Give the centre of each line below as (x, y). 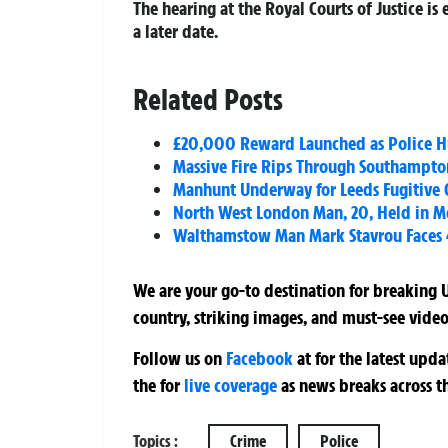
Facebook (259, 358)
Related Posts (208, 100)
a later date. (175, 31)
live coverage (228, 385)
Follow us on (179, 358)
